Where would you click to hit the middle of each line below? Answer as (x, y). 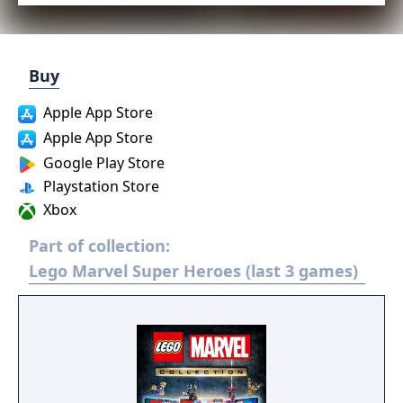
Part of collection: (99, 246)
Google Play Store (102, 163)
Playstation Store (99, 186)
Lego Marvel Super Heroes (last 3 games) (193, 271)
